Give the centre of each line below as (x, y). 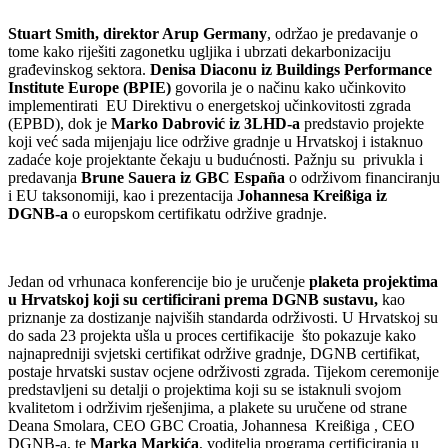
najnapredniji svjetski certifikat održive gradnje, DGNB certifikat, (214, 354)
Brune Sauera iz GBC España (183, 178)
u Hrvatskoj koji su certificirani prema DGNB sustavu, (195, 300)
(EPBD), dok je (59, 124)
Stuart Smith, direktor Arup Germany (137, 34)
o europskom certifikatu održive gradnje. (197, 214)
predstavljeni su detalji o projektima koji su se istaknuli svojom (204, 390)
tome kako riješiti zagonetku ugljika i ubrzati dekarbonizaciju (199, 52)
